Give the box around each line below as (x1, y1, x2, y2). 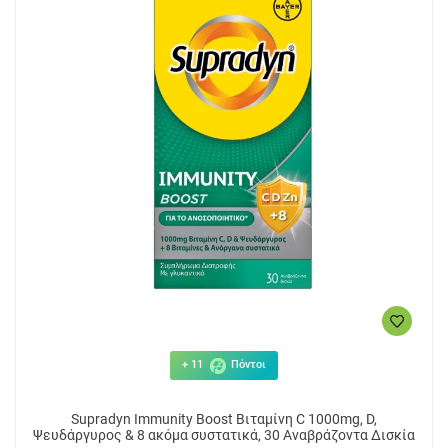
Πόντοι (228, 358, 266, 372)
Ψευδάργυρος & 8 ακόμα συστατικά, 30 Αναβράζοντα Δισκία (33, 427, 415, 444)
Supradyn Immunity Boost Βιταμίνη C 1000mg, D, (71, 411, 377, 428)
